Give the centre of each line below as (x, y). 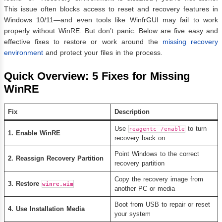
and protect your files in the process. (103, 52)
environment (24, 52)
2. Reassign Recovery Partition (55, 158)
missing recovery (188, 41)
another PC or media (144, 188)
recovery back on (139, 138)
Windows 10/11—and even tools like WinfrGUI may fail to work (111, 20)
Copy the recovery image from (159, 179)
